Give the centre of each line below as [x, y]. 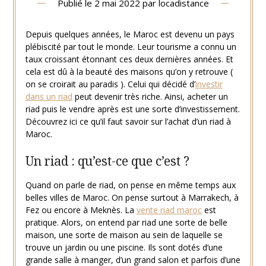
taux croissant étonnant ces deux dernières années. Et [129, 59]
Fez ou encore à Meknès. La [81, 210]
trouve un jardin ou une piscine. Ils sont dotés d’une [124, 248]
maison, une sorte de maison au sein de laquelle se [124, 235]
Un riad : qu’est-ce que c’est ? [107, 161]
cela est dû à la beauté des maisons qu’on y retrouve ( [129, 72]
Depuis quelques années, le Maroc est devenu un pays [130, 34]
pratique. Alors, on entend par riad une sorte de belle [126, 223]
